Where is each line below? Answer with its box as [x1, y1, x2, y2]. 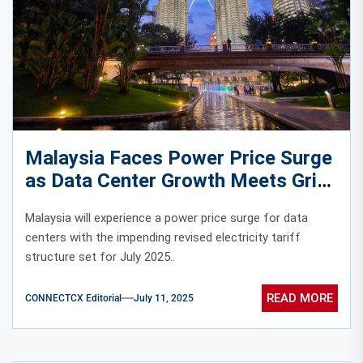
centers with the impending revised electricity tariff [25, 229, 301, 245]
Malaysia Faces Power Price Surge [25, 146, 332, 169]
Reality [25, 196, 86, 220]
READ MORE [267, 291, 333, 306]
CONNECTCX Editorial [25, 293, 122, 305]
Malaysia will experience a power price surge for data [25, 210, 308, 225]
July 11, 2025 [134, 293, 194, 305]
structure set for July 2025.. [25, 249, 175, 264]
